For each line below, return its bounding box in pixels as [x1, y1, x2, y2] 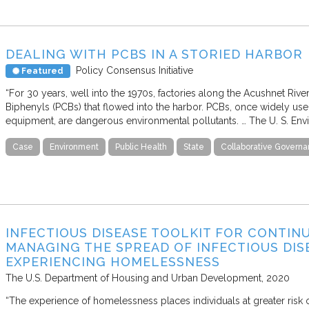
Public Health [115, 141, 167, 152]
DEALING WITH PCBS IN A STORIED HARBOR [6, 46, 303, 61]
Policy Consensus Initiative [76, 64, 193, 76]
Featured [19, 66, 63, 76]
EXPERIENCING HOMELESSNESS [6, 254, 220, 269]
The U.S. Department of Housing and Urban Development [6, 272, 261, 283]
